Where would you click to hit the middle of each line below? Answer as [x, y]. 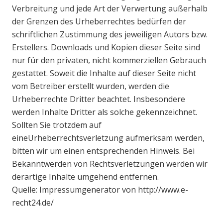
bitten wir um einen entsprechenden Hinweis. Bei [103, 151]
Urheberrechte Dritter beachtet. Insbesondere [99, 99]
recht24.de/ [33, 203]
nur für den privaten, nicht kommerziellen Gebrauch [109, 60]
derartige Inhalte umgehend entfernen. [85, 177]
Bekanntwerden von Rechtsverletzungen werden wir [110, 164]
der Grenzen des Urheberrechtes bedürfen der [99, 22]
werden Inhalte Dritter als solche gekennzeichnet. [105, 112]
